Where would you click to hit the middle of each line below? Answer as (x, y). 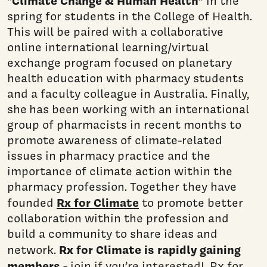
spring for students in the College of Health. (130, 16)
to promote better (191, 203)
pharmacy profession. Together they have (122, 187)
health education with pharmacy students (125, 78)
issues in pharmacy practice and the (109, 156)
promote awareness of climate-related (115, 140)
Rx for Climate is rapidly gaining (150, 250)
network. (33, 250)
